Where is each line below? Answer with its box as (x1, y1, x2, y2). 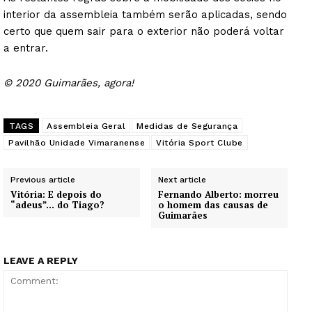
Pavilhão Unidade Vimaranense (8, 137, 145, 148)
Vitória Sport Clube (156, 137, 243, 148)
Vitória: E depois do (10, 187, 102, 201)
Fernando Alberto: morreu (158, 187, 279, 201)
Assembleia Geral (47, 120, 125, 131)
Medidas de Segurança (136, 120, 237, 131)
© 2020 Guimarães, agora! (3, 76, 134, 89)
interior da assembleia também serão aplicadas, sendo (3, 8, 287, 21)
